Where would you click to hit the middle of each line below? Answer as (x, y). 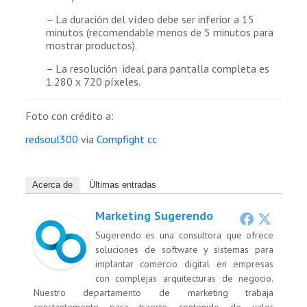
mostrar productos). (91, 46)
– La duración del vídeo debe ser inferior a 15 (150, 20)
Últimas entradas (122, 185)
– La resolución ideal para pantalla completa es (157, 69)
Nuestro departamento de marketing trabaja (153, 293)
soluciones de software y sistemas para (184, 250)
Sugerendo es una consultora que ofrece (184, 235)
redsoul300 (51, 139)
